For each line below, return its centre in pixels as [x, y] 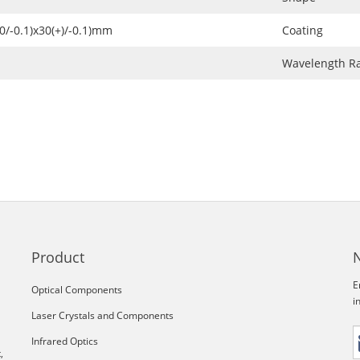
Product [58, 257]
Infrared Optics [65, 341]
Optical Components [77, 289]
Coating [303, 30]
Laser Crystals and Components [102, 315]
